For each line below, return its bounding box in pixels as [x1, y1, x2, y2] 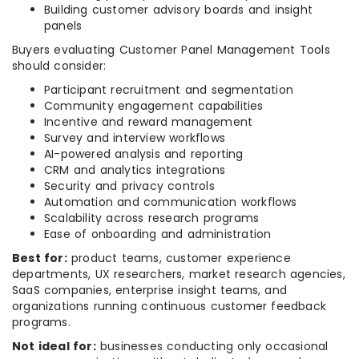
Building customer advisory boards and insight [44, 2, 313, 18]
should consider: [12, 58, 107, 75]
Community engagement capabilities [44, 98, 264, 115]
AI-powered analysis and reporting [44, 146, 244, 163]
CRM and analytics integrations [44, 162, 225, 179]
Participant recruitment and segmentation [44, 82, 293, 99]
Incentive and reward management [44, 114, 253, 131]
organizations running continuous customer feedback [12, 298, 327, 315]
